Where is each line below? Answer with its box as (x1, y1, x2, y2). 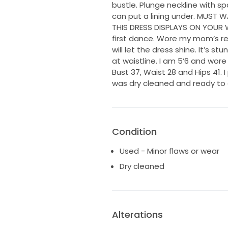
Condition (111, 125, 157, 138)
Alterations (111, 208, 163, 221)
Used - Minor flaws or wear (119, 146, 219, 157)
